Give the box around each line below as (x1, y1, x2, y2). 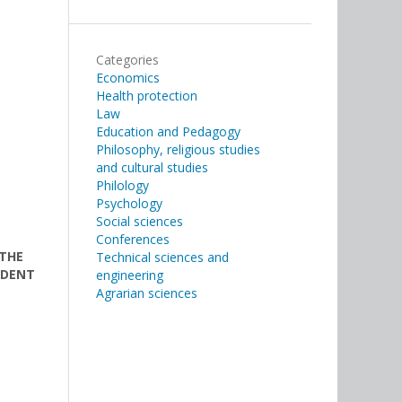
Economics (96, 69, 160, 87)
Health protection (96, 87, 197, 105)
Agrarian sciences (96, 284, 197, 302)
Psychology (96, 195, 162, 213)
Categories (96, 51, 159, 69)
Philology (96, 177, 149, 195)
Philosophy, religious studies (96, 141, 260, 159)
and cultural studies (96, 159, 208, 177)
